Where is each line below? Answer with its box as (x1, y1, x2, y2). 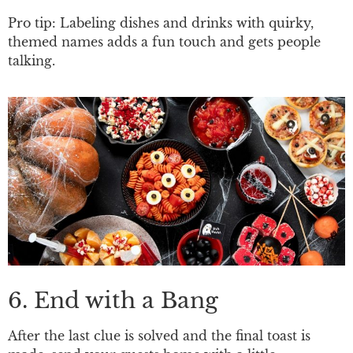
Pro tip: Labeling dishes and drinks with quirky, (8, 14, 314, 31)
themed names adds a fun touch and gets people (8, 33, 321, 50)
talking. (8, 52, 55, 69)
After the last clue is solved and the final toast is (8, 327, 310, 344)
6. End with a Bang (8, 286, 218, 314)
